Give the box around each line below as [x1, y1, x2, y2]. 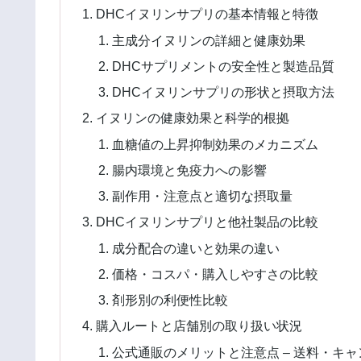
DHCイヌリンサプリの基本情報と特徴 [96, 6, 319, 22]
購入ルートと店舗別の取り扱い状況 [96, 318, 303, 334]
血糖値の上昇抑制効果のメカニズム [111, 136, 318, 151]
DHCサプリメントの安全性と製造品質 [111, 58, 334, 73]
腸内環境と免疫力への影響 [111, 162, 267, 177]
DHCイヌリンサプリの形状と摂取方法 [111, 85, 334, 100]
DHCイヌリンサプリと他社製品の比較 [96, 214, 319, 230]
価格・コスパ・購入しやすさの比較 [111, 266, 318, 281]
